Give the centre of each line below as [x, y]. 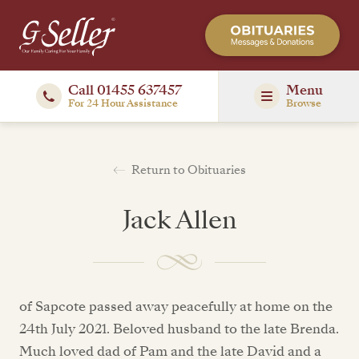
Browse [304, 103]
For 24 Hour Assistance [123, 103]
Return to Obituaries [188, 170]
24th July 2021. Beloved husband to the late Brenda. [179, 329]
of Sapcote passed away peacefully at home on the [176, 307]
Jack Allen [179, 220]
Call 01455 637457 [125, 90]
